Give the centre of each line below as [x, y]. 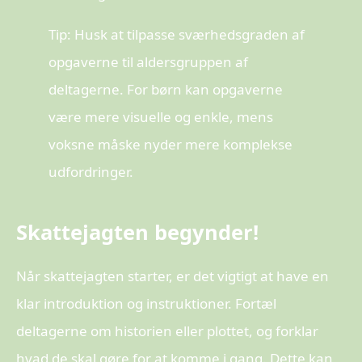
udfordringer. [91, 171]
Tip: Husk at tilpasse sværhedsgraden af [177, 34]
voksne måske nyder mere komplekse [170, 144]
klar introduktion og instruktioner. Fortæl [146, 303]
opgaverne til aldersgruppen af [148, 61]
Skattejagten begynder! [137, 232]
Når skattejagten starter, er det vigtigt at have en [173, 276]
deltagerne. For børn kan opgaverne [166, 89]
